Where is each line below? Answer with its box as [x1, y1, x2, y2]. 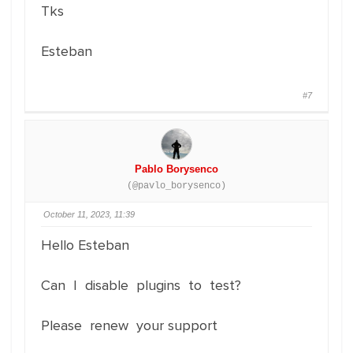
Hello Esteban [41, 236, 129, 254]
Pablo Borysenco [135, 163, 218, 175]
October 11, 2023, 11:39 [43, 210, 135, 219]
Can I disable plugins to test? [41, 277, 241, 294]
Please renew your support [41, 317, 217, 334]
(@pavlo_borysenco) [127, 180, 226, 191]
